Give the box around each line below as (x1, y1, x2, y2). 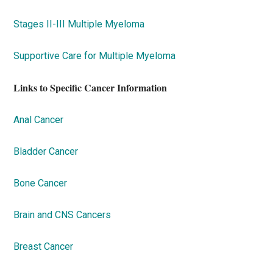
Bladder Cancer (13, 146, 79, 157)
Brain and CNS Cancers (13, 209, 112, 221)
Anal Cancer (13, 114, 64, 126)
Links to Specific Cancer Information (13, 80, 168, 94)
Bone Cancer (13, 177, 68, 189)
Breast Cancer (13, 241, 74, 252)
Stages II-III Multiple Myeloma (13, 18, 145, 30)
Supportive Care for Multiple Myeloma (13, 50, 176, 62)
